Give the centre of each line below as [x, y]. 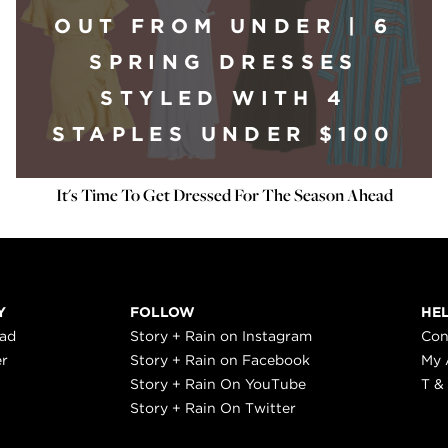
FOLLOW [163, 312]
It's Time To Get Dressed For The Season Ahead [224, 195]
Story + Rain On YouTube [218, 384]
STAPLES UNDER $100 [224, 134]
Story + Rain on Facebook [220, 360]
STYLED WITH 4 [224, 98]
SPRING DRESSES [224, 62]
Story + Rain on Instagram [221, 336]
